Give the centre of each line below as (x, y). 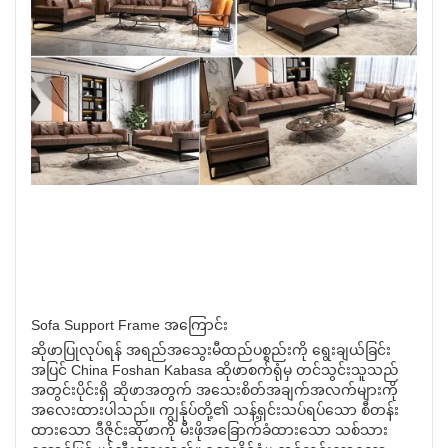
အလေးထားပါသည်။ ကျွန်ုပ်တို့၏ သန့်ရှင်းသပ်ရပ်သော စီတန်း (215, 410)
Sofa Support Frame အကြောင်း (129, 325)
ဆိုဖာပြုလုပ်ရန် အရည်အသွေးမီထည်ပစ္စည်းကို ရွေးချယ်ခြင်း (211, 350)
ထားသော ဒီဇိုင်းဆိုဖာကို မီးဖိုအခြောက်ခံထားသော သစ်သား (209, 430)
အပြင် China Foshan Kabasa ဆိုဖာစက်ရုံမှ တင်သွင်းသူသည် (215, 370)
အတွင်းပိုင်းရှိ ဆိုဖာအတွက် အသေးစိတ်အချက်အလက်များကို (214, 390)
